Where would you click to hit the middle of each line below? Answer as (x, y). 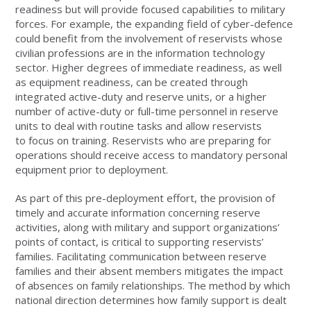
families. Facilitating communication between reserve (141, 256)
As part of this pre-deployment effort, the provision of (145, 197)
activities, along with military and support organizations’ (148, 227)
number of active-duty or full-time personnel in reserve (147, 111)
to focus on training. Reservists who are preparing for (144, 140)
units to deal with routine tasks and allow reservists (139, 125)
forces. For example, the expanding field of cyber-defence (154, 23)
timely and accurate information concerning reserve (138, 212)
